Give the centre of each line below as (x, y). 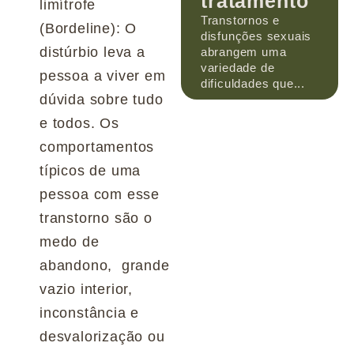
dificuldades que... (253, 83)
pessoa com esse (100, 194)
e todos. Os (79, 123)
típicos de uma (90, 170)
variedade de (237, 67)
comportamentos (97, 147)
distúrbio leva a (92, 52)
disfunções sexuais (256, 36)
